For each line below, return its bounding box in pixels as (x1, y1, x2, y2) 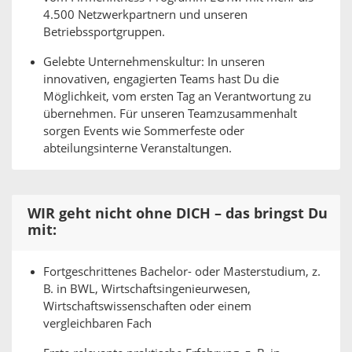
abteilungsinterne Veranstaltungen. (43, 141, 232, 156)
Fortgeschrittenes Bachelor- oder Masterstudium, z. (43, 265, 321, 279)
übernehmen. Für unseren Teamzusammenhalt (43, 107, 297, 121)
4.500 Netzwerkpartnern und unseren (43, 8, 247, 22)
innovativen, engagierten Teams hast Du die (43, 72, 279, 86)
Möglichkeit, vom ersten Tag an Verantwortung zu (43, 90, 311, 104)
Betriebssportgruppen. (43, 25, 165, 39)
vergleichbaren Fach (43, 317, 152, 331)
